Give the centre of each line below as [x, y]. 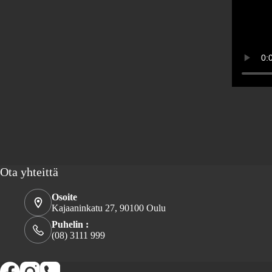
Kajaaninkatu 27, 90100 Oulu [109, 208]
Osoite [64, 197]
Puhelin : [70, 224]
